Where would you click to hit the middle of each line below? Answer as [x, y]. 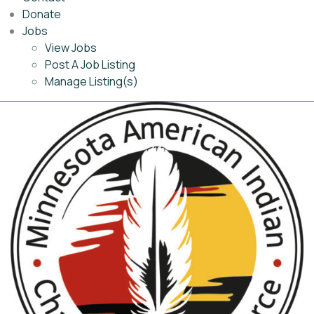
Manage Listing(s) [91, 81]
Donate [42, 14]
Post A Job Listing [90, 64]
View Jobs [71, 48]
